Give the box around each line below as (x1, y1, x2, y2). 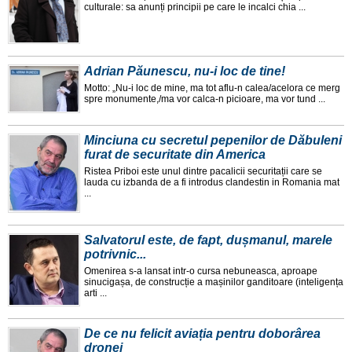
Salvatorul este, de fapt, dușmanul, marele (84, 233, 332, 247)
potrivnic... (84, 247, 146, 262)
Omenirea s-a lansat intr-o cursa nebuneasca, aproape (84, 266, 317, 277)
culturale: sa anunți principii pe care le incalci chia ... (84, 2, 306, 13)
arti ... (84, 288, 107, 299)
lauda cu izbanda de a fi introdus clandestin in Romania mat (84, 177, 339, 189)
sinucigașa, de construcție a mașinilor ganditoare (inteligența (84, 277, 343, 288)
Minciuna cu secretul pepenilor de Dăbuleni (84, 134, 342, 148)
